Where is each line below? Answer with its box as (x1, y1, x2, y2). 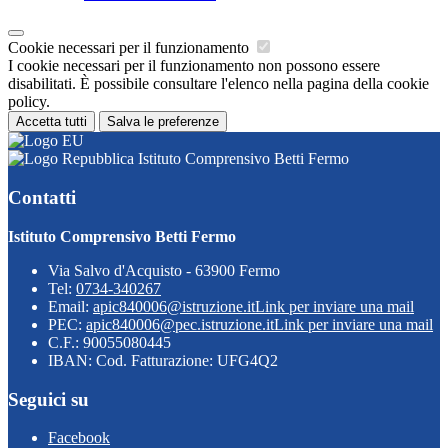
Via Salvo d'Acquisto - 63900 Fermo (48, 261, 280, 279)
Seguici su (8, 388, 89, 410)
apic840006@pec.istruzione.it (86, 315, 274, 333)
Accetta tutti (16, 114, 87, 130)
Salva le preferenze (107, 114, 219, 130)
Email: (48, 297, 93, 315)
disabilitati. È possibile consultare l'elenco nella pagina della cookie (8, 75, 429, 93)
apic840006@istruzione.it (93, 297, 255, 315)
